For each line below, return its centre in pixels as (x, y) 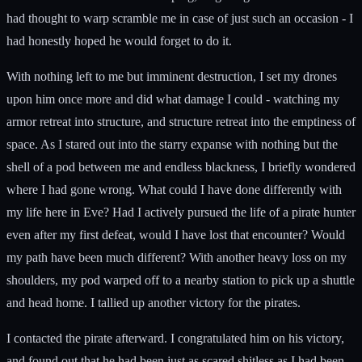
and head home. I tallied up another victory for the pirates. (154, 302)
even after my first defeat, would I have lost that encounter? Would (176, 234)
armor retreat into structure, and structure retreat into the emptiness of (181, 121)
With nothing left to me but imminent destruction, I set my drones (172, 76)
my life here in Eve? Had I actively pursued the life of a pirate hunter (181, 212)
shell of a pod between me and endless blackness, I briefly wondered (181, 166)
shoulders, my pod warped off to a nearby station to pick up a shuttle (181, 280)
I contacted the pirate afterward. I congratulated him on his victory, (175, 338)
